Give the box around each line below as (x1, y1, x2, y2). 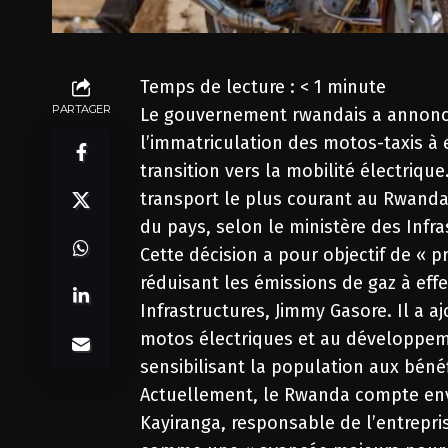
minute (327, 75, 387, 98)
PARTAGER (52, 101, 111, 116)
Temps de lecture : (140, 75, 301, 98)
